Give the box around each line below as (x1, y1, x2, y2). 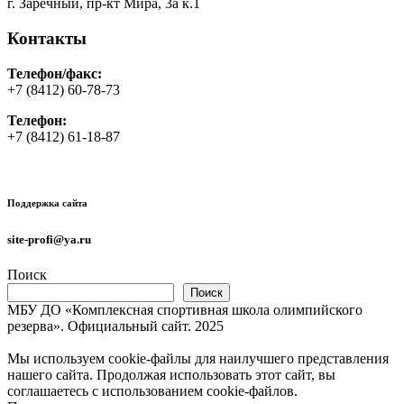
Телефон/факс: (7, 65, 102, 81)
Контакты (7, 28, 87, 48)
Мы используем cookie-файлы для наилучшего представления (7, 350, 389, 366)
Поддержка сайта (7, 197, 87, 209)
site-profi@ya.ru (7, 233, 91, 247)
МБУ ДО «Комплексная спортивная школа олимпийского (7, 301, 363, 317)
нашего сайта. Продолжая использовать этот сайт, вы (7, 366, 335, 382)
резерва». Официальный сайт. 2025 (7, 317, 224, 334)
